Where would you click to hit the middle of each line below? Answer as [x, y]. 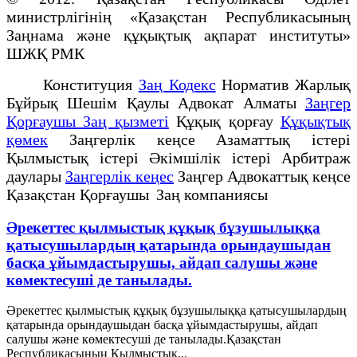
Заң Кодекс [177, 84]
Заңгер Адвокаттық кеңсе [262, 176]
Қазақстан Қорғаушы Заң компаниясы [141, 194]
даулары [36, 176]
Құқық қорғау [225, 121]
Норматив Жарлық [283, 84]
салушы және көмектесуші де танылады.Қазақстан [144, 339]
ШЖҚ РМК [49, 53]
